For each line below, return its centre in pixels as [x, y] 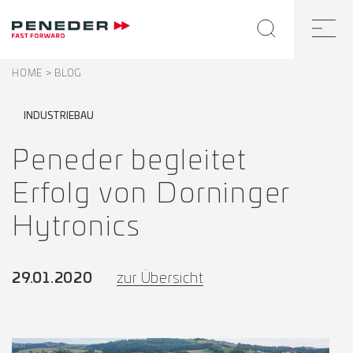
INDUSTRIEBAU [59, 115]
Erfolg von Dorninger [150, 194]
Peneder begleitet [130, 161]
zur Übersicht [160, 279]
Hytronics [76, 227]
